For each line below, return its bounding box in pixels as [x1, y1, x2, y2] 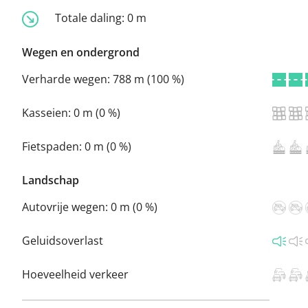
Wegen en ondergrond [22, 44, 140, 60]
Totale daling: [55, 10, 127, 26]
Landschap [22, 172, 79, 188]
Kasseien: [22, 104, 74, 120]
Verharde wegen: [22, 71, 113, 87]
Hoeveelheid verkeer [22, 266, 129, 282]
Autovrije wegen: [22, 199, 111, 214]
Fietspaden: [22, 138, 85, 154]
